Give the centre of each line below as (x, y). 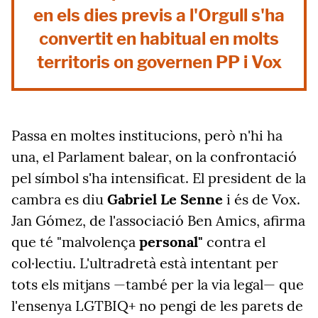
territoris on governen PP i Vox (159, 62)
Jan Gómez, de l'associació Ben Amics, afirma (158, 220)
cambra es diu (59, 199)
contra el (234, 242)
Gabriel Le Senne (165, 199)
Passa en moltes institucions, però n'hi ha (147, 135)
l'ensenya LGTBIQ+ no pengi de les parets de (157, 306)
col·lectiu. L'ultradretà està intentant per (145, 263)
